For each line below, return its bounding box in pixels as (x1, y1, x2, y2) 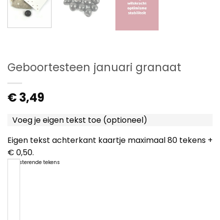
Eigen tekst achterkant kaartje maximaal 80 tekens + (7, 134, 213, 146)
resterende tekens (14, 158, 60, 166)
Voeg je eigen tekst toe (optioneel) (12, 114, 147, 126)
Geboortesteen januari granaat (7, 59, 181, 75)
